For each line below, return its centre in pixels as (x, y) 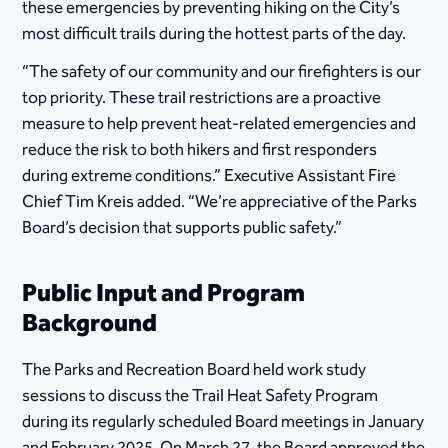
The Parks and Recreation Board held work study (194, 370)
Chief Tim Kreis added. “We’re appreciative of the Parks (220, 202)
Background (90, 324)
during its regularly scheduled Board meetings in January (223, 422)
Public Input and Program (164, 294)
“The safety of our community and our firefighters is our (222, 72)
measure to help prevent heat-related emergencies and (219, 124)
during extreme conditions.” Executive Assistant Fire (209, 176)
